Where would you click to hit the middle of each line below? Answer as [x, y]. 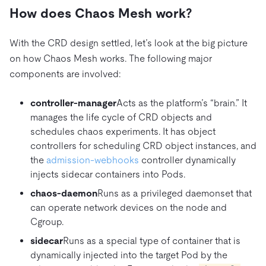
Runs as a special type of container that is [152, 240]
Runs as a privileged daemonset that [175, 193]
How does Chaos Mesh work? [101, 13]
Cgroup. [47, 221]
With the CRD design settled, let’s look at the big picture [129, 43]
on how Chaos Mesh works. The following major [111, 58]
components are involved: [65, 74]
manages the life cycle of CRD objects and [121, 117]
